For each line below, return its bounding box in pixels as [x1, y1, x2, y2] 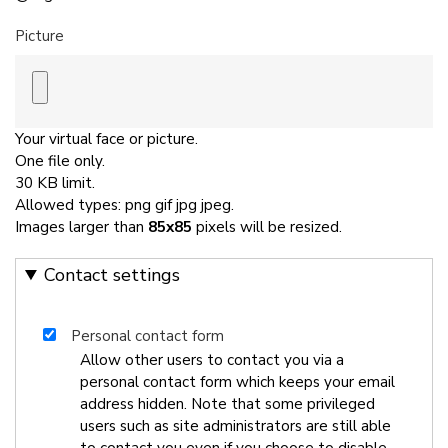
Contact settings [44, 263, 181, 288]
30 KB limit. [15, 172, 95, 193]
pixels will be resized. [192, 216, 342, 237]
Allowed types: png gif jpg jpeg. [15, 194, 234, 215]
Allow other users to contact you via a [79, 349, 344, 370]
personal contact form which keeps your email [79, 371, 395, 392]
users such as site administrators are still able [79, 415, 391, 436]
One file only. [15, 150, 105, 171]
